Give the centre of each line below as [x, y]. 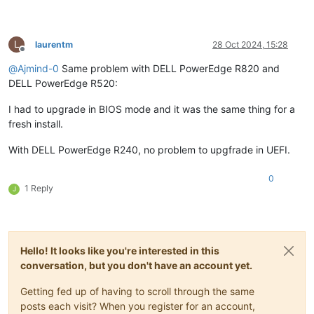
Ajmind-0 [38, 68]
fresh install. [36, 123]
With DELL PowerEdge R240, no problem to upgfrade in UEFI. [149, 149]
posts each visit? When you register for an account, [138, 306]
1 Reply [39, 188]
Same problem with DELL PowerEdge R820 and [169, 68]
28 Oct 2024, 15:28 [250, 44]
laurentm [54, 44]
